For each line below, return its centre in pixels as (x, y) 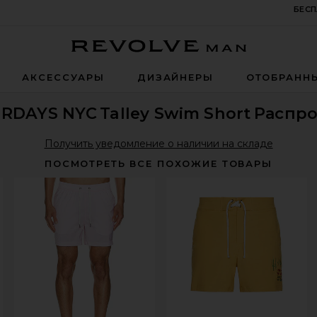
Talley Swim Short (175, 114)
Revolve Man (278, 58)
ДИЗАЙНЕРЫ (175, 77)
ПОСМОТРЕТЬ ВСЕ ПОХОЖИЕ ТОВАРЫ (158, 164)
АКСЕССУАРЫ (63, 77)
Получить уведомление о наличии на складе (158, 143)
